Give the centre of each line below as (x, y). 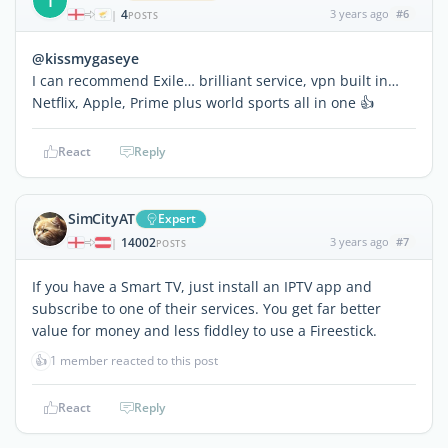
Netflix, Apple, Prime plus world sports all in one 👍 (203, 102)
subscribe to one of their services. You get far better (206, 308)
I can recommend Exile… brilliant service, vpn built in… (215, 80)
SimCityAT (102, 218)
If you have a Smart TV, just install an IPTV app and (202, 286)
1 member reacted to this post (134, 360)
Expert (177, 218)
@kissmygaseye (85, 58)
